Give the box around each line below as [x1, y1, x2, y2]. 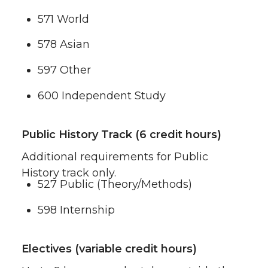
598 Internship [38, 203, 115, 217]
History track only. [22, 166, 116, 179]
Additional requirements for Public [22, 150, 208, 163]
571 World [38, 12, 89, 26]
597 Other [38, 63, 91, 77]
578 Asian [38, 38, 90, 51]
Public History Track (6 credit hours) [22, 127, 221, 141]
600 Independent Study [38, 89, 166, 102]
